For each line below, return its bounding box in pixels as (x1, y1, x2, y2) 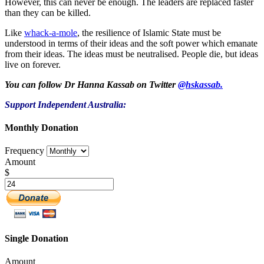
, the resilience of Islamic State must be (77, 27, 221, 38)
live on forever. (5, 59, 61, 70)
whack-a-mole (24, 27, 77, 38)
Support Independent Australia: (5, 99, 126, 110)
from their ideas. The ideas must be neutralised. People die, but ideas (5, 48, 258, 59)
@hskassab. (178, 79, 223, 90)
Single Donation (5, 233, 68, 243)
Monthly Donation (5, 123, 78, 133)
